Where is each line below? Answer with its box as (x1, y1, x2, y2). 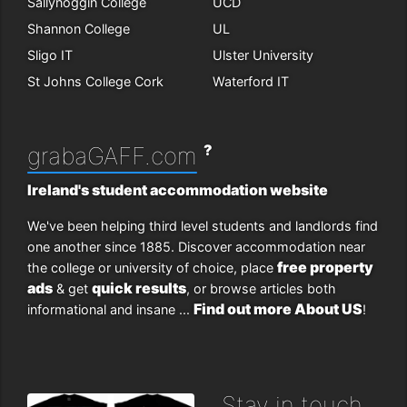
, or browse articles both (186, 280, 336, 296)
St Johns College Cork (27, 74, 164, 89)
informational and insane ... (27, 301, 194, 317)
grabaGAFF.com (27, 141, 197, 170)
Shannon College (27, 21, 130, 36)
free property (277, 257, 373, 276)
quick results (92, 278, 186, 297)
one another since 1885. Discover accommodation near (27, 238, 365, 254)
